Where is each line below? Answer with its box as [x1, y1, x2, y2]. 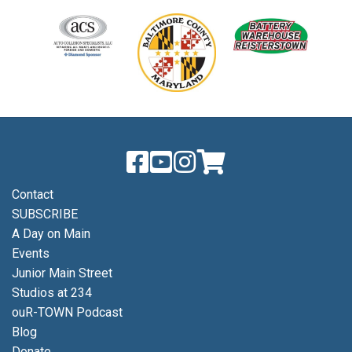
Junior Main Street [12, 266, 112, 281]
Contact [12, 187, 53, 203]
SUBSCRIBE [12, 207, 78, 222]
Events [12, 246, 49, 262]
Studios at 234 [12, 285, 92, 301]
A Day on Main [12, 226, 90, 242]
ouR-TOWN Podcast [12, 305, 123, 321]
